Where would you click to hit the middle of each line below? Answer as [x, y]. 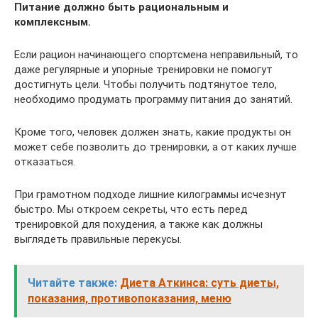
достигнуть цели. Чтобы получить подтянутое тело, [146, 84]
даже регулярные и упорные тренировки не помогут [143, 70]
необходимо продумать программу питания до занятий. [153, 99]
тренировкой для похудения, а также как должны [138, 224]
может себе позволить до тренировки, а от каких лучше [155, 147]
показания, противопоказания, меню [130, 298]
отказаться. [45, 162]
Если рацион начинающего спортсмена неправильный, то [156, 55]
